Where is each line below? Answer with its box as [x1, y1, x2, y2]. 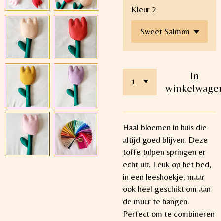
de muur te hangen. [123, 196, 189, 206]
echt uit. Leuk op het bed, [123, 159, 212, 169]
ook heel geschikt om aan [123, 184, 211, 194]
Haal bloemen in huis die [123, 122, 207, 132]
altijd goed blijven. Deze [123, 134, 208, 145]
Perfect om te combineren [123, 208, 215, 219]
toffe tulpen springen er [123, 147, 206, 157]
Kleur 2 [131, 4, 157, 15]
